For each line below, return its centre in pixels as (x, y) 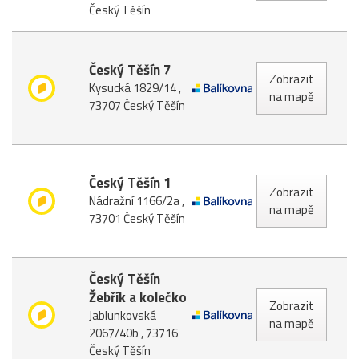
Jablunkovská (122, 315)
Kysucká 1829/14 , (135, 88)
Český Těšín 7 (130, 70)
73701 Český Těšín (137, 218)
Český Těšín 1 (130, 183)
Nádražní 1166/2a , (136, 201)
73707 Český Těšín (137, 105)
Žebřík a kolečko (137, 297)
